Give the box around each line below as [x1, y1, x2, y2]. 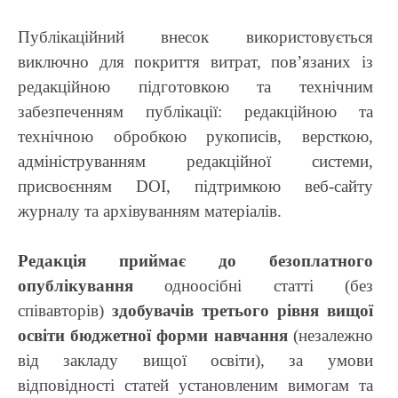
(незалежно [292, 325, 373, 345]
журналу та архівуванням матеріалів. [18, 201, 286, 220]
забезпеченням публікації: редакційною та [18, 101, 373, 121]
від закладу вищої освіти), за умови [18, 350, 373, 370]
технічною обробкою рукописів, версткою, [18, 126, 373, 146]
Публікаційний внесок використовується [18, 27, 373, 46]
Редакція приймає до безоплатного [18, 251, 373, 270]
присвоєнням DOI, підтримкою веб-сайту [18, 176, 373, 195]
